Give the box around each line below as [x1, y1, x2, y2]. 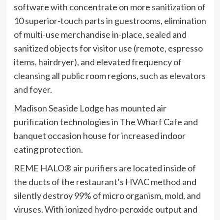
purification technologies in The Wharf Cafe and [13, 116, 198, 127]
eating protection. [13, 143, 83, 155]
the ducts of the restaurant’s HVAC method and [13, 176, 196, 187]
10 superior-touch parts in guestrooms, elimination [13, 15, 206, 26]
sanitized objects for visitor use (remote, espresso [13, 42, 203, 54]
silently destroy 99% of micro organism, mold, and [13, 190, 201, 201]
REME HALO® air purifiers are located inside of [13, 162, 196, 173]
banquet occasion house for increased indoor [13, 130, 186, 141]
